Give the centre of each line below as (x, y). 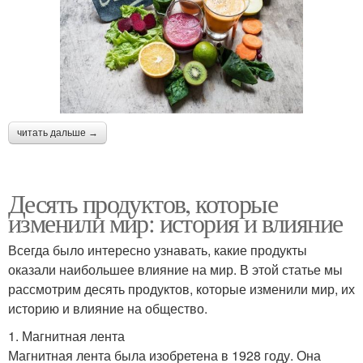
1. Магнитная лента (66, 335)
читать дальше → (58, 132)
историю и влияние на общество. (108, 308)
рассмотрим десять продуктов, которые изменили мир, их (181, 288)
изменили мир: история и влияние (175, 222)
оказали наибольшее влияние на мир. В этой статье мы (175, 269)
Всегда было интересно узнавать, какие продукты (158, 250)
